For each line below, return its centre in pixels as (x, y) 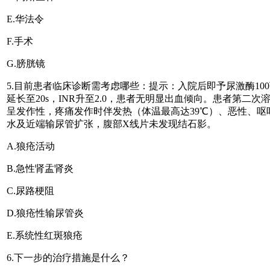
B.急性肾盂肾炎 (40, 168)
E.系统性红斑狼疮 (45, 235)
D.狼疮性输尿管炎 (45, 213)
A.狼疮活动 (31, 146)
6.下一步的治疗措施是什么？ (68, 257)
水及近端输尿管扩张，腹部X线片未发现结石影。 (111, 124)
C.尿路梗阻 (30, 190)
